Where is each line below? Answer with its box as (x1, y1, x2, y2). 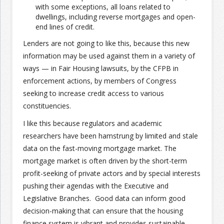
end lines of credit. (35, 22, 94, 31)
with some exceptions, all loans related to (35, 2, 170, 11)
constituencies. (23, 101, 71, 110)
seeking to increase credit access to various (23, 88, 164, 98)
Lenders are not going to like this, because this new (23, 38, 189, 48)
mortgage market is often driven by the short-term (23, 156, 187, 165)
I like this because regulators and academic (23, 118, 162, 128)
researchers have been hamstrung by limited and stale (23, 131, 198, 140)
